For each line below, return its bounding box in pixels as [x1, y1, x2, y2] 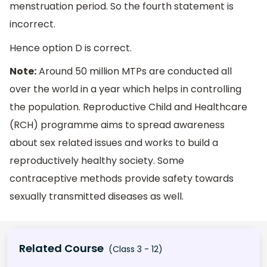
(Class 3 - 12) [106, 243, 163, 255]
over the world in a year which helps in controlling [10, 82, 241, 97]
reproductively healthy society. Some [10, 154, 184, 168]
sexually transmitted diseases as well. [10, 190, 184, 204]
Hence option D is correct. [10, 41, 132, 55]
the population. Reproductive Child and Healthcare [10, 100, 247, 114]
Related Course [19, 240, 104, 256]
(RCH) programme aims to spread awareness [10, 118, 225, 132]
